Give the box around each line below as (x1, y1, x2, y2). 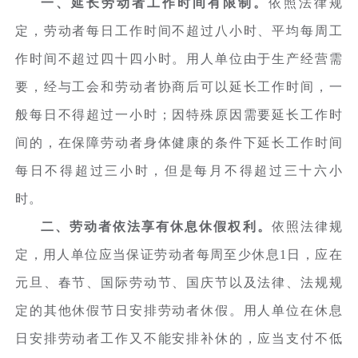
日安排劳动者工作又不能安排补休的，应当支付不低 (15, 331, 343, 345)
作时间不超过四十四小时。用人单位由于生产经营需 (15, 51, 343, 66)
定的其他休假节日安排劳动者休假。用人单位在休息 (15, 303, 343, 317)
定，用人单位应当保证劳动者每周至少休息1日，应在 (15, 247, 343, 261)
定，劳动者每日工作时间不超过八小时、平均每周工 (15, 23, 343, 38)
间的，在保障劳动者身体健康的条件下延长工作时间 (15, 135, 343, 149)
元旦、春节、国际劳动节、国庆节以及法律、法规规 (15, 275, 343, 289)
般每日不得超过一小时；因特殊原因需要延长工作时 (15, 107, 343, 121)
